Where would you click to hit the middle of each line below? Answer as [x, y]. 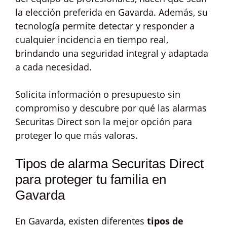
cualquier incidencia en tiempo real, [92, 40]
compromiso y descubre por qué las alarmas [111, 108]
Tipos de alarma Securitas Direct [109, 164]
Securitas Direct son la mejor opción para [104, 122]
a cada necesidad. [53, 67]
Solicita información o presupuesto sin [98, 94]
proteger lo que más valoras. [77, 135]
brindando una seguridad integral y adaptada [112, 53]
